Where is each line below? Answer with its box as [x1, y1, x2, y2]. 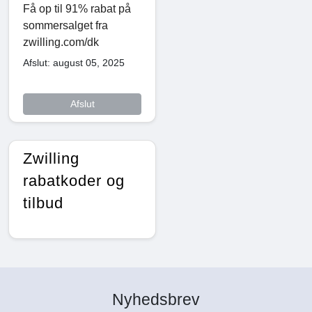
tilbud [23, 194, 63, 212]
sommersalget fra [23, 19, 108, 32]
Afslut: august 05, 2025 [23, 57, 125, 69]
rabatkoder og [23, 172, 125, 190]
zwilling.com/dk [23, 36, 99, 49]
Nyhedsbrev [112, 290, 200, 309]
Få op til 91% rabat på [23, 3, 131, 15]
